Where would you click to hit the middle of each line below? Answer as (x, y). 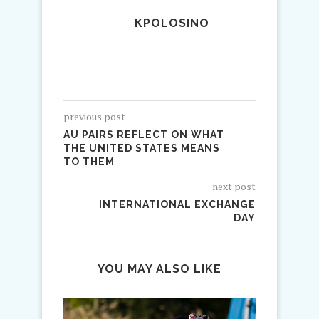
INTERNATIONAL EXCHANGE (177, 204)
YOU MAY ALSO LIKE (159, 268)
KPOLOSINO (172, 23)
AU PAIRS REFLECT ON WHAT (144, 134)
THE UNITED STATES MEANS (142, 148)
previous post (94, 116)
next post (234, 186)
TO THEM (89, 161)
